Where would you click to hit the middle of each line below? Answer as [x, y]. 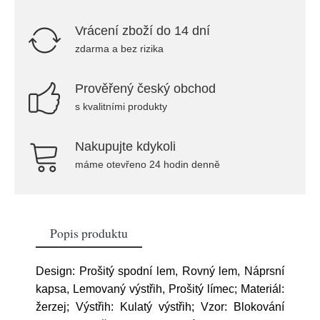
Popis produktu [89, 233]
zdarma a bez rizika [119, 49]
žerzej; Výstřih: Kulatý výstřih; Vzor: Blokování [160, 307]
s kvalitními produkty [121, 106]
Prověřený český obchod [145, 89]
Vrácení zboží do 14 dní [142, 31]
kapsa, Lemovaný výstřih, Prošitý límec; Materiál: [160, 289]
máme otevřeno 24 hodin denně [147, 164]
